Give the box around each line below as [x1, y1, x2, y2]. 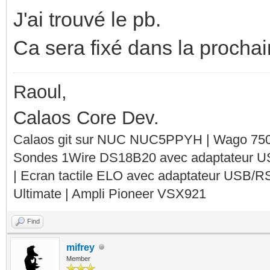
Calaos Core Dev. [13, 107, 159, 128]
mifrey [66, 242, 95, 253]
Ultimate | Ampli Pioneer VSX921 [13, 186, 206, 201]
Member [66, 254, 90, 262]
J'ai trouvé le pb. [13, 7, 161, 31]
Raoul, [13, 81, 67, 102]
